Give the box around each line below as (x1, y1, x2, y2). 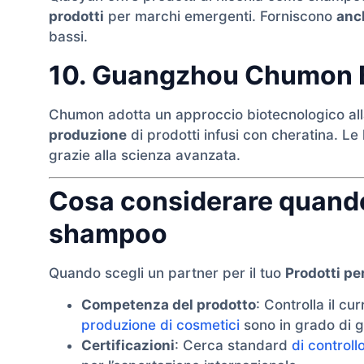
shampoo (49, 217, 167, 249)
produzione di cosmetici (81, 317, 240, 334)
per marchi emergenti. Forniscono (104, 8, 336, 25)
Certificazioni (81, 337, 175, 354)
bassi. (49, 28, 88, 45)
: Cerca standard (175, 337, 292, 354)
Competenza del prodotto (81, 297, 256, 314)
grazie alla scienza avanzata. (49, 146, 240, 163)
